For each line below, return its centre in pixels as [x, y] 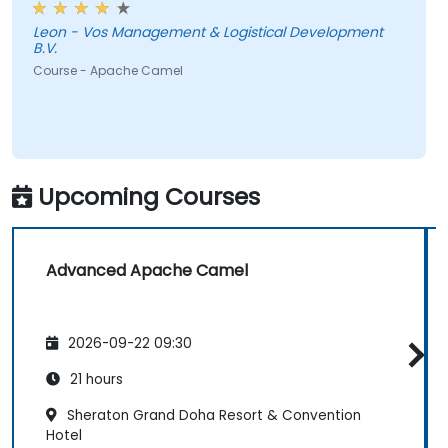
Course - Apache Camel [107, 71]
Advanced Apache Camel [147, 270]
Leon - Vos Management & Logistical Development [207, 32]
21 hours [94, 380]
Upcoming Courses [149, 196]
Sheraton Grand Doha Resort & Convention [212, 416]
